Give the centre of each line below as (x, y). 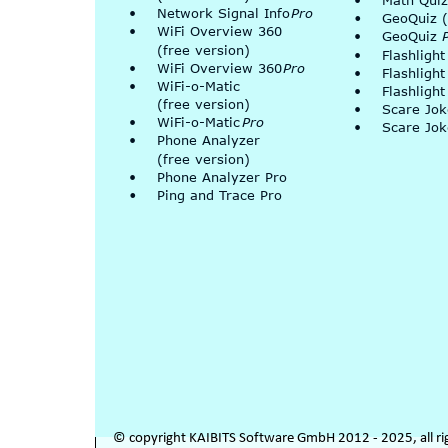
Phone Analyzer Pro (221, 176)
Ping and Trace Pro (219, 194)
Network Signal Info (225, 13)
